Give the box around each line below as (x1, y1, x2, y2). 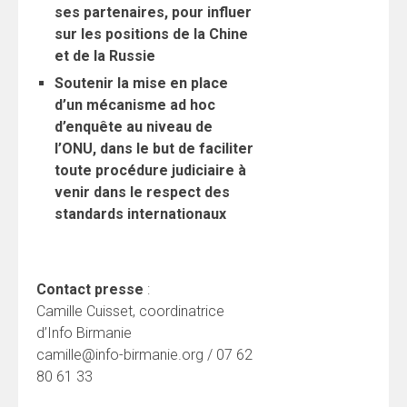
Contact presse (36, 280, 144, 298)
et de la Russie (55, 46, 155, 65)
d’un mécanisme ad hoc (55, 95, 215, 114)
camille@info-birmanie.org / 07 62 (36, 345, 253, 363)
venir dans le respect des (55, 183, 230, 201)
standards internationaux (55, 204, 226, 223)
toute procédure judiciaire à (55, 161, 246, 179)
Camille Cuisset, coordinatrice (36, 302, 224, 320)
